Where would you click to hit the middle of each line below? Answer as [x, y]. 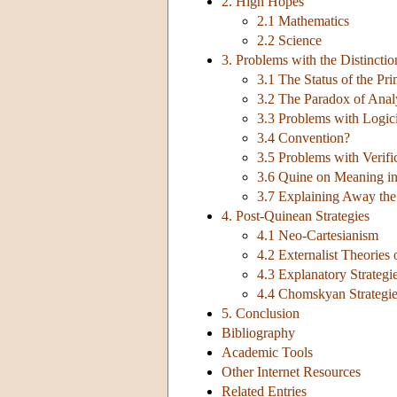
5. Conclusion [261, 314]
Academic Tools [267, 353]
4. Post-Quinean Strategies [296, 216]
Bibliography [258, 333]
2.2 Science [289, 41]
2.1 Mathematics [303, 21]
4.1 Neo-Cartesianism [318, 236]
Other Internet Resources [291, 372]
